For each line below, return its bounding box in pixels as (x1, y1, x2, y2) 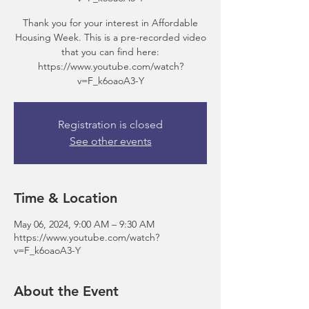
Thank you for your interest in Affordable (23, 17, 198, 29)
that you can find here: (61, 46, 159, 58)
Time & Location (14, 190, 117, 206)
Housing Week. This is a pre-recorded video (14, 31, 206, 43)
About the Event (14, 283, 119, 299)
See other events (69, 134, 152, 148)
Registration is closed (58, 118, 163, 131)
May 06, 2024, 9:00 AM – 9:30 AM (14, 218, 154, 230)
